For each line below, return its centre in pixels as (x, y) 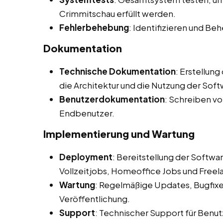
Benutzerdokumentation (112, 99)
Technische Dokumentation (117, 71)
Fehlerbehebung (94, 28)
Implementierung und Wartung (119, 134)
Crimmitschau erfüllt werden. (117, 14)
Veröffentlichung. (95, 199)
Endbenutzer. (87, 113)
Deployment (86, 157)
